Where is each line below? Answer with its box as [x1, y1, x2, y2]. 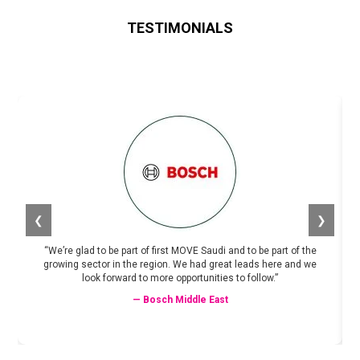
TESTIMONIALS [127, 18, 233, 36]
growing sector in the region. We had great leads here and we [43, 258, 317, 270]
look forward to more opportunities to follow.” [82, 272, 278, 284]
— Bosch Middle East [132, 293, 228, 305]
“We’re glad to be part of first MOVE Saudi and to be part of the [43, 244, 317, 256]
